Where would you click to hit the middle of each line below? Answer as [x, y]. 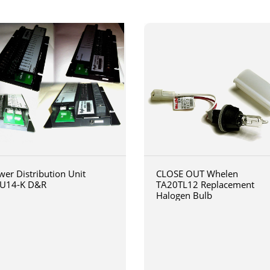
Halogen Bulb [184, 195]
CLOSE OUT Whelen [197, 174]
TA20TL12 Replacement [205, 184]
